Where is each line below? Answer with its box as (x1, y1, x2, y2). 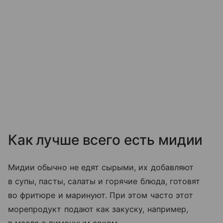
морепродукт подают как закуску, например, (8, 204, 188, 214)
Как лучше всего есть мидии (8, 131, 203, 148)
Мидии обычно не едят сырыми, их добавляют (8, 162, 194, 172)
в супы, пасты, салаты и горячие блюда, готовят (8, 176, 201, 186)
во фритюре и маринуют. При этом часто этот (8, 190, 194, 200)
